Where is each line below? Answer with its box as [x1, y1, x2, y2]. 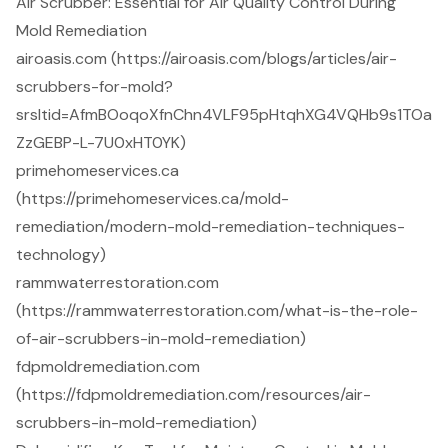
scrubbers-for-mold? [16, 76, 173, 98]
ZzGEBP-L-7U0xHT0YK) [16, 132, 186, 154]
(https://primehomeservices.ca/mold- [16, 188, 289, 210]
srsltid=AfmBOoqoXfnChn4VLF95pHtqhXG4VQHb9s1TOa [16, 104, 432, 126]
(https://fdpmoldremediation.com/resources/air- [16, 384, 371, 406]
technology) [16, 244, 106, 266]
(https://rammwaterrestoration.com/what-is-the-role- [16, 300, 418, 322]
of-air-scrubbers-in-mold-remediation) [16, 328, 306, 350]
